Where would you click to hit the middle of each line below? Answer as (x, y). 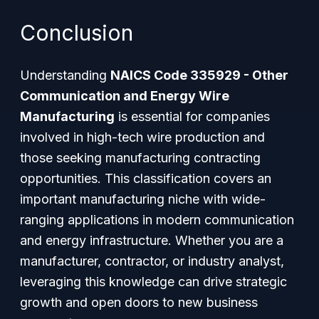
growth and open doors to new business (139, 302)
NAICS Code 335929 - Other (199, 75)
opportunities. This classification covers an (146, 178)
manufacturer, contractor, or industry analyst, (152, 261)
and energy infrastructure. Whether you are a (152, 240)
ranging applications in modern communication (157, 220)
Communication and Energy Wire (125, 96)
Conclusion (77, 33)
